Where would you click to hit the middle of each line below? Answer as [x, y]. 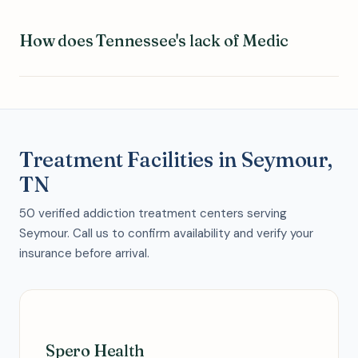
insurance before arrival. [84, 253]
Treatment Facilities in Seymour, [176, 160]
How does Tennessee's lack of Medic [154, 40]
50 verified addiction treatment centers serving [153, 213]
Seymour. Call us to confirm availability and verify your [166, 233]
